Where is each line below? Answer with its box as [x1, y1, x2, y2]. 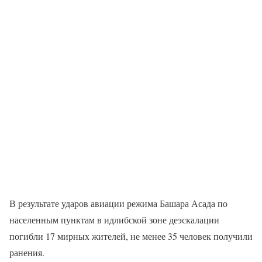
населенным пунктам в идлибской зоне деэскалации [9, 213, 219, 226]
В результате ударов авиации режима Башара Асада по [9, 197, 227, 209]
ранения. [9, 246, 44, 258]
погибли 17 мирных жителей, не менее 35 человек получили [9, 230, 253, 242]
